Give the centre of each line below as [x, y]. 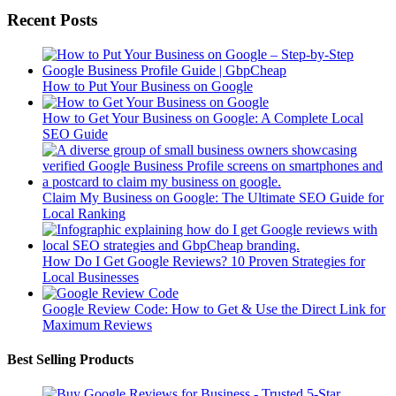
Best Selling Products [70, 360]
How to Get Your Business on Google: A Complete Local [203, 118]
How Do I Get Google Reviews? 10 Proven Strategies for [204, 261]
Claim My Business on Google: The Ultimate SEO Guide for [213, 197]
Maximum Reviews [97, 324]
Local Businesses [91, 277]
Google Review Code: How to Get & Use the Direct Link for [214, 308]
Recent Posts [52, 20]
